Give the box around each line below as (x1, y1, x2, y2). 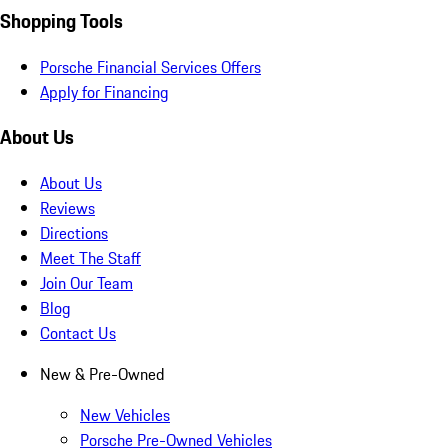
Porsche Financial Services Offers (40, 54, 261, 79)
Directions (40, 221, 108, 246)
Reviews (40, 196, 95, 221)
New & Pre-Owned (40, 362, 165, 387)
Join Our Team (40, 271, 133, 296)
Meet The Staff (40, 246, 141, 271)
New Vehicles (80, 403, 170, 428)
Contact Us (40, 321, 116, 346)
